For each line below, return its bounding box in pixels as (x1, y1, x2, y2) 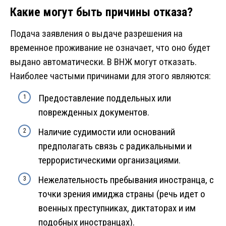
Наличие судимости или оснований (38, 126, 175, 138)
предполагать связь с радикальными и (38, 140, 192, 152)
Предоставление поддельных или (38, 92, 171, 104)
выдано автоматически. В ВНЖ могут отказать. (10, 56, 197, 68)
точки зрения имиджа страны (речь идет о (38, 188, 205, 200)
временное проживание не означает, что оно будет (10, 42, 210, 54)
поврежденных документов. (38, 106, 149, 119)
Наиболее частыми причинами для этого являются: (10, 70, 211, 82)
